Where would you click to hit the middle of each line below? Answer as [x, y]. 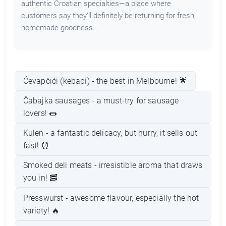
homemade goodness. [58, 28]
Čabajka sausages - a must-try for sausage [101, 101]
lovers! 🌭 [40, 114]
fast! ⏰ [36, 146]
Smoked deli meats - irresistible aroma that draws [113, 165]
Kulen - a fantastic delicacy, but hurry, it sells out [110, 133]
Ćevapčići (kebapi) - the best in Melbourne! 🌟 [105, 81]
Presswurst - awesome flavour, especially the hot [111, 198]
